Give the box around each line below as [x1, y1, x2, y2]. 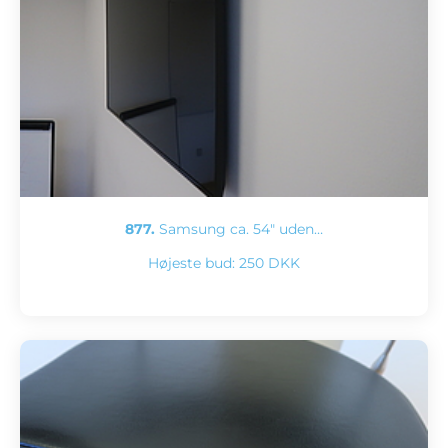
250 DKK [239, 254, 300, 273]
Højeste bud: [148, 254, 239, 273]
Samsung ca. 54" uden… [155, 220, 323, 239]
